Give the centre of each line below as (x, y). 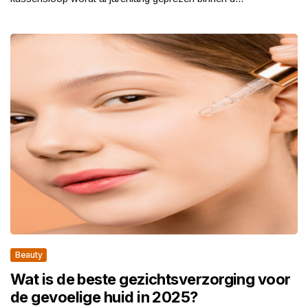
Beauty (29, 255)
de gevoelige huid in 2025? (104, 297)
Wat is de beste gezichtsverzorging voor (151, 279)
